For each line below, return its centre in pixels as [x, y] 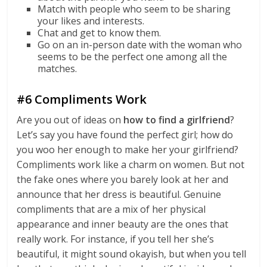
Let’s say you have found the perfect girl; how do [125, 135]
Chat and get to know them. [100, 33]
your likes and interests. [91, 21]
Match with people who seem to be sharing [134, 9]
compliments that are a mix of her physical [111, 209]
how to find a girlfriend [177, 120]
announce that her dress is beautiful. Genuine [119, 194]
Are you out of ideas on [70, 120]
